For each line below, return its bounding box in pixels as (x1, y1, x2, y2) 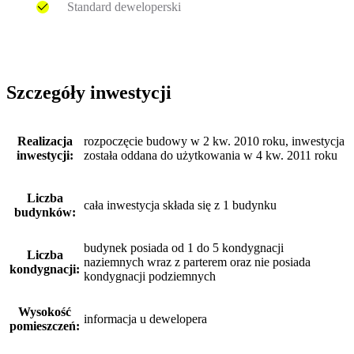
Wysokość (18, 304, 71, 318)
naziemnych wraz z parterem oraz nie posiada (84, 254, 311, 269)
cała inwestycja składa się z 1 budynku (84, 198, 277, 212)
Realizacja (17, 134, 73, 148)
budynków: (13, 205, 76, 219)
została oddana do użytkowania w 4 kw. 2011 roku (84, 148, 337, 162)
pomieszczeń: (9, 318, 80, 333)
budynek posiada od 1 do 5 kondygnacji (84, 240, 284, 254)
